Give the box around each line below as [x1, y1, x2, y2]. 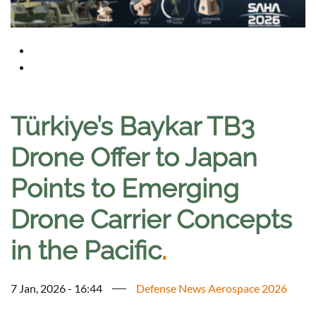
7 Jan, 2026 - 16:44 [11, 281, 102, 296]
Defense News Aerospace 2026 [136, 281, 287, 296]
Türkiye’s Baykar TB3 [11, 111, 255, 142]
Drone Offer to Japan [11, 142, 257, 174]
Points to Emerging [11, 173, 239, 205]
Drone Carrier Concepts [11, 204, 292, 236]
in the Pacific [11, 235, 162, 267]
